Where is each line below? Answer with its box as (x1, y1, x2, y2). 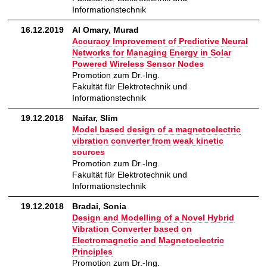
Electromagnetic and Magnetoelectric (72, 235, 224, 246)
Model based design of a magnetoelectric (72, 125, 241, 135)
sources (72, 147, 105, 157)
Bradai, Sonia (72, 201, 126, 212)
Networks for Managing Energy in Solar (72, 48, 231, 58)
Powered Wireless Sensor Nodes (72, 59, 204, 69)
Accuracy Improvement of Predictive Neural (72, 36, 248, 46)
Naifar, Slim (72, 113, 117, 123)
